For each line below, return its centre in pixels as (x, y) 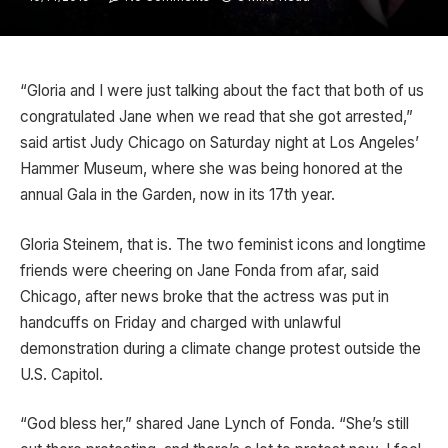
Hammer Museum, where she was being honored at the (211, 168)
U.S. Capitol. (61, 374)
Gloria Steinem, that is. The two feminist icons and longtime (223, 244)
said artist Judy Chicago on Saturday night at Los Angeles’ (219, 142)
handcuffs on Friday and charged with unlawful (180, 322)
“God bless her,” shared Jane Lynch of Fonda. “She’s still (214, 424)
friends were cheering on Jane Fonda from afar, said (199, 270)
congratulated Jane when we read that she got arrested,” (216, 116)
